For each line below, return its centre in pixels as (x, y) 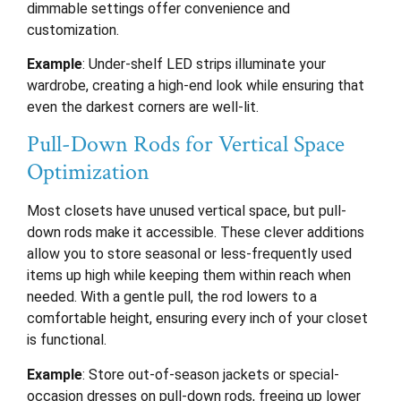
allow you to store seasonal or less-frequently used (189, 254)
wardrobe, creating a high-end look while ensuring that (196, 85)
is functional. (67, 340)
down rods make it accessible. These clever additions (196, 233)
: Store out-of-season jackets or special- (211, 374)
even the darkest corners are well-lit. (143, 107)
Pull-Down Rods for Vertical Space (186, 145)
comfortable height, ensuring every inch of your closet (197, 319)
